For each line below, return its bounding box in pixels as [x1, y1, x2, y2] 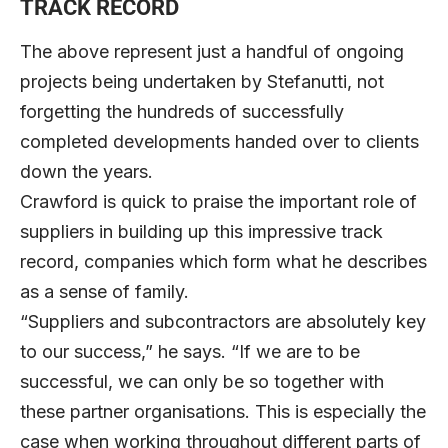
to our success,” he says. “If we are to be [20, 340, 360, 362]
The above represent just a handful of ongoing [20, 40, 404, 62]
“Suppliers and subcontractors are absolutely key [20, 310, 426, 332]
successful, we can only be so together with [20, 370, 384, 392]
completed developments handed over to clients [20, 130, 419, 152]
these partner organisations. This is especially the [20, 400, 426, 422]
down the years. [20, 160, 168, 182]
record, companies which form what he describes [20, 250, 427, 272]
